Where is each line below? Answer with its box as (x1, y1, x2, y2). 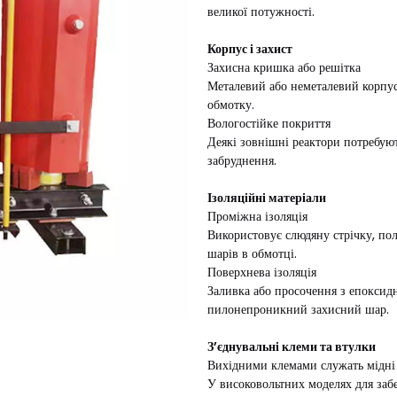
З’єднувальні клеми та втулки (207, 338, 376, 355)
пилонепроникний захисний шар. (207, 300, 389, 318)
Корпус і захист (207, 40, 292, 58)
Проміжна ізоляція (207, 207, 307, 225)
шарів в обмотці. (207, 245, 297, 262)
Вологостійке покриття (207, 114, 331, 132)
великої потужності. (207, 3, 315, 20)
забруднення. (207, 152, 276, 169)
